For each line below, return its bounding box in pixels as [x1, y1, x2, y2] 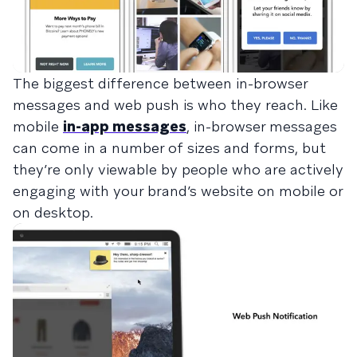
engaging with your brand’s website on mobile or [13, 182, 343, 201]
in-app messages [63, 117, 186, 136]
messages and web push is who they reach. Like [13, 96, 338, 115]
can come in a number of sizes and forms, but [13, 139, 326, 158]
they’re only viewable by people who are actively [13, 160, 343, 179]
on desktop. [13, 203, 93, 222]
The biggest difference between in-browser [13, 74, 308, 93]
